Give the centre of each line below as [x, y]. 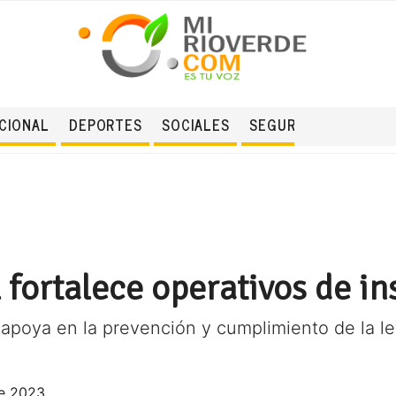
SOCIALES [196, 125]
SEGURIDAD [289, 125]
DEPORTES [106, 125]
